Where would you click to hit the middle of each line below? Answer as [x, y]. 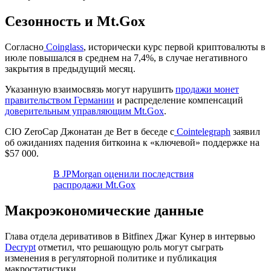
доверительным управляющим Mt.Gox [84, 111]
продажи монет [207, 89]
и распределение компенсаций [179, 100]
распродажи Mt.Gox [94, 184]
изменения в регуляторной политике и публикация [111, 258]
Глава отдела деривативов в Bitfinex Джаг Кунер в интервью [130, 236]
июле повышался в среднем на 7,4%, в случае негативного [126, 57]
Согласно [24, 47]
